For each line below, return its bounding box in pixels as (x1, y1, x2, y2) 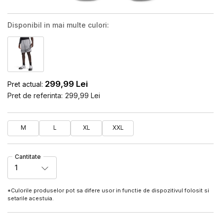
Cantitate (15, 152, 41, 160)
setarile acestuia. (7, 194, 55, 202)
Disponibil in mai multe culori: (7, 21, 109, 29)
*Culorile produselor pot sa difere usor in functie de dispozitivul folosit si (7, 186, 209, 194)
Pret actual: (7, 80, 43, 88)
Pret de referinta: (7, 91, 63, 100)
